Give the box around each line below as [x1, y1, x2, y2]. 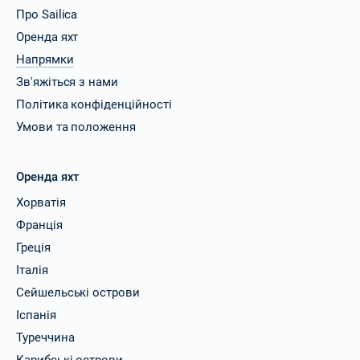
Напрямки [16, 52, 74, 67]
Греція [16, 240, 51, 256]
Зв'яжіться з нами [16, 75, 118, 90]
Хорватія [16, 195, 66, 211]
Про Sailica [16, 7, 78, 22]
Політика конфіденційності [16, 97, 172, 112]
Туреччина [16, 330, 75, 346]
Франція [16, 218, 63, 233]
